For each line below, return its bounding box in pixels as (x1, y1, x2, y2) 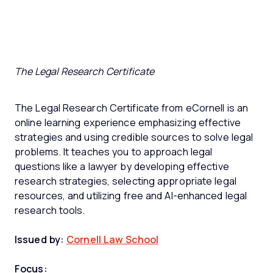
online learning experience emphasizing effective (15, 117, 241, 128)
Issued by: (15, 234, 64, 245)
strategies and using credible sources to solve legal (15, 132, 253, 143)
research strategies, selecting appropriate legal (15, 175, 236, 186)
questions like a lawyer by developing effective (15, 161, 229, 172)
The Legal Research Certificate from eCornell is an (15, 102, 249, 113)
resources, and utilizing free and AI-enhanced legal (15, 190, 247, 201)
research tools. (15, 205, 85, 216)
